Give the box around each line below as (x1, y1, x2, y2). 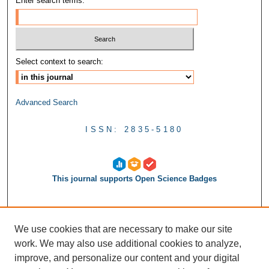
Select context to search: (16, 57, 104, 67)
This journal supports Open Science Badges (52, 174, 217, 184)
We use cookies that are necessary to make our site (14, 224, 232, 234)
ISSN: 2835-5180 (85, 125, 184, 134)
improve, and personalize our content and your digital (14, 253, 240, 263)
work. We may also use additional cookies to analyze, (14, 238, 241, 249)
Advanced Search (16, 98, 78, 107)
